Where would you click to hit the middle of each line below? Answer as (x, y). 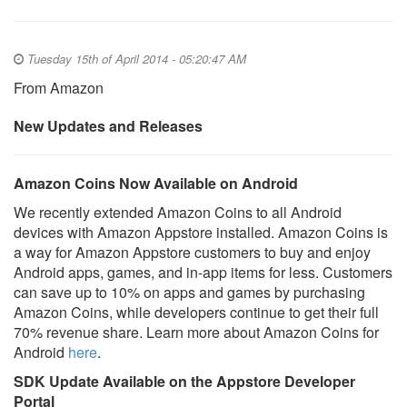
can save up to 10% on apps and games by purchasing (189, 292)
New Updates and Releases (108, 126)
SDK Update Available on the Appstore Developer (184, 381)
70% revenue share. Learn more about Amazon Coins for (196, 332)
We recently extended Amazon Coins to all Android (178, 212)
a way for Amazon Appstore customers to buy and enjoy (192, 252)
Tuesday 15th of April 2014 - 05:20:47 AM (137, 59)
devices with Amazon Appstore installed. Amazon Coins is (201, 232)
